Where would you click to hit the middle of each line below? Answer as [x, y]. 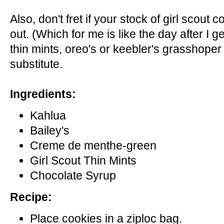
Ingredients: [43, 94]
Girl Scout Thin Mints [83, 160]
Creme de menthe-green [93, 145]
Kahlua [48, 115]
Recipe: [31, 197]
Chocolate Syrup [74, 175]
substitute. [36, 64]
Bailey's [50, 130]
